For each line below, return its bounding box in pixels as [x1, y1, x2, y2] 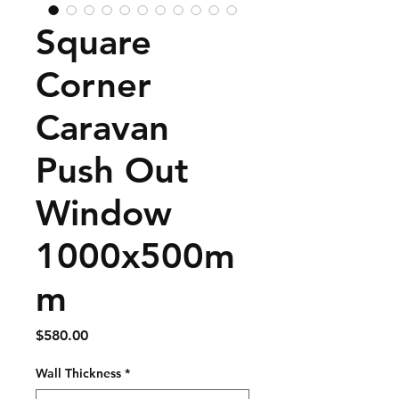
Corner [36, 62, 151, 106]
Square [36, 20, 151, 63]
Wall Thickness [36, 364, 121, 381]
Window [36, 191, 172, 234]
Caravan [36, 105, 169, 149]
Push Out [36, 148, 189, 191]
